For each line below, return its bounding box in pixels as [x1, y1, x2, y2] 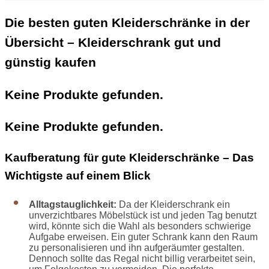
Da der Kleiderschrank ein [116, 199, 230, 210]
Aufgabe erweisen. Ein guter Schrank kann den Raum [29, 232, 258, 243]
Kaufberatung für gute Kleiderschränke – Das [5, 151, 254, 165]
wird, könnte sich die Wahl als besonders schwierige [29, 221, 251, 232]
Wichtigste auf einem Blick [5, 169, 151, 183]
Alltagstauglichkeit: [29, 199, 116, 210]
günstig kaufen [5, 55, 96, 69]
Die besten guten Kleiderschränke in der [5, 15, 250, 29]
